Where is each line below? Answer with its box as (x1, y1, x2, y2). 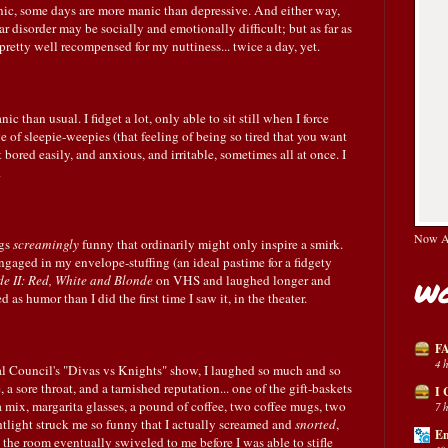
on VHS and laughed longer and (153, 270, 331, 289)
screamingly (13, 234, 82, 253)
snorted (295, 414, 336, 433)
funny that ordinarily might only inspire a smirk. (82, 234, 343, 253)
